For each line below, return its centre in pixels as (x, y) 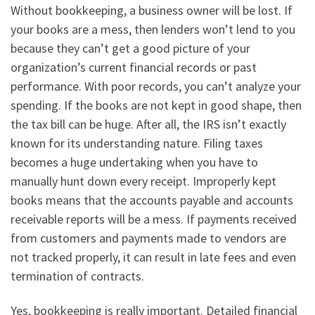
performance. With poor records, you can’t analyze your (156, 86)
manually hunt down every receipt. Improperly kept (143, 181)
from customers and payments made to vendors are (148, 238)
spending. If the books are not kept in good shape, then (156, 105)
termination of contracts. (77, 276)
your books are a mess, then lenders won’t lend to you (153, 29)
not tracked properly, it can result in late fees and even (153, 257)
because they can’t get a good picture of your (130, 48)
